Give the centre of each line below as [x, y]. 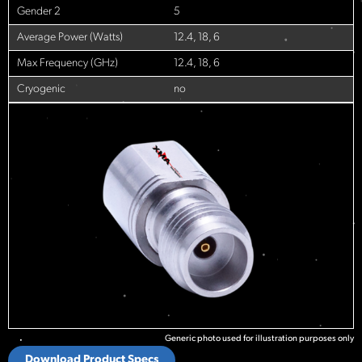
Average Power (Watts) [70, 37]
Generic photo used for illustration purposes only [259, 339]
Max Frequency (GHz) [67, 63]
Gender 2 [39, 11]
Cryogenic [41, 89]
